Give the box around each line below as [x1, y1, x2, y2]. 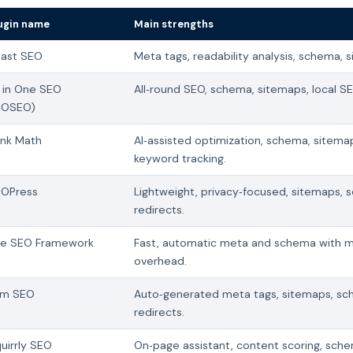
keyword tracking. [134, 150, 226, 165]
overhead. [134, 253, 187, 268]
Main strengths [134, 17, 214, 31]
